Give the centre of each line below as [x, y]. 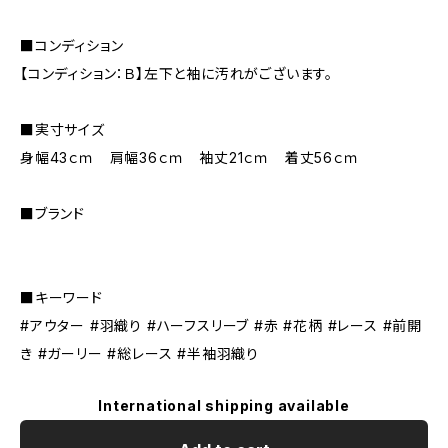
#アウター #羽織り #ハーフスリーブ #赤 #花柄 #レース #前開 [221, 325]
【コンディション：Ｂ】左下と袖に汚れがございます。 [177, 73]
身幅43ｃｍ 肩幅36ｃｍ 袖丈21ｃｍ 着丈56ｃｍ [190, 157]
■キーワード [61, 297]
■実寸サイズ [62, 129]
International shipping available [224, 405]
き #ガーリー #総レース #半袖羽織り [140, 353]
